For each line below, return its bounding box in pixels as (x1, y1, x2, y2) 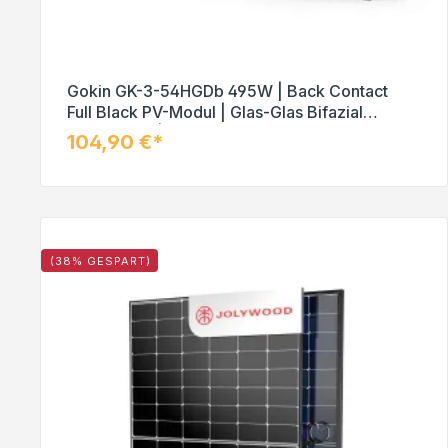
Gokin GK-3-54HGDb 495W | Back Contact (67, 80, 388, 101)
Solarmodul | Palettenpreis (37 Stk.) (67, 122, 335, 143)
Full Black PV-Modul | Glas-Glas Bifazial (67, 101, 363, 122)
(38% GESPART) (50, 253, 151, 268)
